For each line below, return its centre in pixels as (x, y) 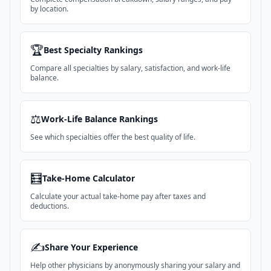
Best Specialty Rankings (93, 50)
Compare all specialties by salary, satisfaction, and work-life (130, 68)
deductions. (50, 206)
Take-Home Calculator (89, 178)
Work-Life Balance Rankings (100, 119)
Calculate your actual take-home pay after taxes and (118, 196)
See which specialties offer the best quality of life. (113, 137)
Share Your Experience (91, 247)
